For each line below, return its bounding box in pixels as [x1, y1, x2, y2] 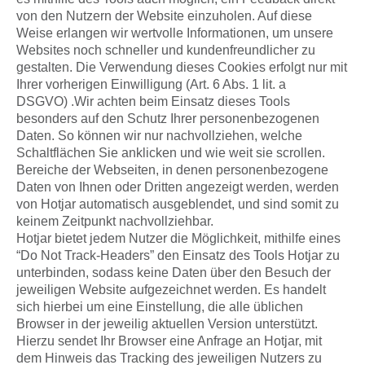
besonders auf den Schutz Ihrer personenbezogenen [16, 112, 319, 125]
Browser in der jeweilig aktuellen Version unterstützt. [16, 317, 318, 331]
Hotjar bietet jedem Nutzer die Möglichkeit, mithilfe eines [16, 231, 341, 245]
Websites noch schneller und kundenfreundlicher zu [16, 43, 315, 57]
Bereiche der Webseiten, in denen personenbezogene [16, 163, 328, 177]
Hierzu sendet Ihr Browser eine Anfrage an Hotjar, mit [16, 334, 322, 348]
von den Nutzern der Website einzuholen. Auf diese [16, 9, 312, 23]
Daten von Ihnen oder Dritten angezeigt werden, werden [16, 180, 339, 194]
